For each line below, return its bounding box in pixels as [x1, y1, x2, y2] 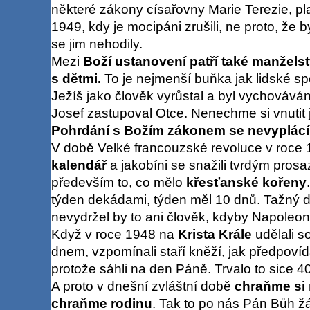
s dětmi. [51, 71, 101, 86]
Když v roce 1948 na [51, 226, 178, 241]
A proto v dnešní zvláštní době [51, 278, 235, 293]
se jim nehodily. [51, 36, 143, 51]
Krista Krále [177, 226, 252, 241]
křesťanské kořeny [185, 174, 307, 190]
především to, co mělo [51, 174, 186, 190]
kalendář [51, 157, 107, 172]
